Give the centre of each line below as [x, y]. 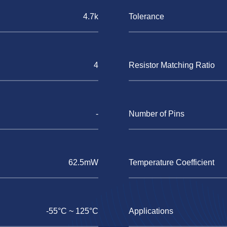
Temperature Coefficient [172, 162]
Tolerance [146, 16]
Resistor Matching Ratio [172, 65]
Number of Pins [157, 114]
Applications [151, 211]
